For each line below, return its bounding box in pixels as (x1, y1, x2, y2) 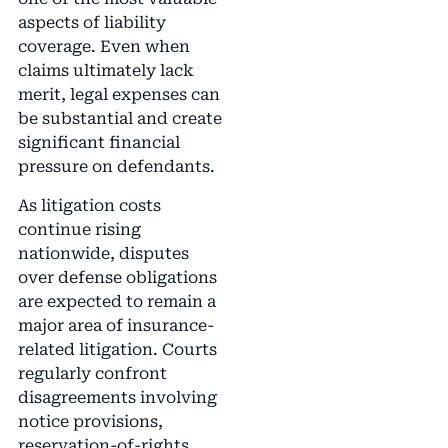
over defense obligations (17, 267, 217, 287)
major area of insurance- (17, 315, 214, 335)
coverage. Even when (17, 37, 190, 57)
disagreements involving (17, 387, 217, 407)
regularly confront (17, 363, 167, 383)
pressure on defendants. (17, 157, 215, 177)
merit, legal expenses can (17, 85, 220, 105)
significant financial (17, 133, 180, 153)
